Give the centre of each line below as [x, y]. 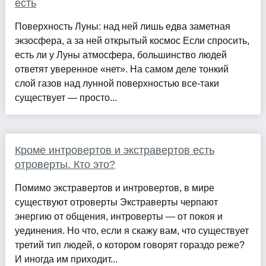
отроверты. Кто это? [65, 164]
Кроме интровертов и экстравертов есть [114, 150]
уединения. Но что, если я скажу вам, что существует [132, 230]
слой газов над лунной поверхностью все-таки [117, 83]
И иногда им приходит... [66, 259]
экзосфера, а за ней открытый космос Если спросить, [132, 40]
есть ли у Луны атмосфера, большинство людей [121, 55]
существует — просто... [66, 97]
